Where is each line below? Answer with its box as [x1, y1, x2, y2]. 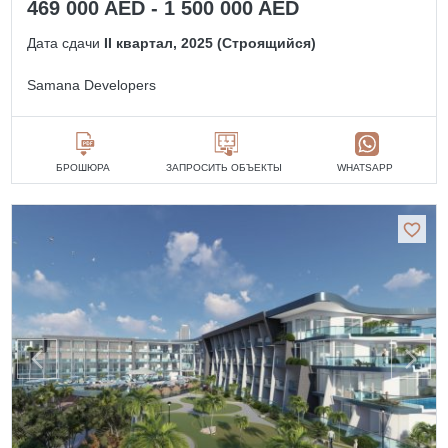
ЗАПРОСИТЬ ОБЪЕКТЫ [165, 161, 282, 173]
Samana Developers [27, 76, 157, 93]
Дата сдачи [27, 34, 105, 51]
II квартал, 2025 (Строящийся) [104, 34, 317, 51]
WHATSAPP [337, 161, 394, 173]
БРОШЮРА [55, 161, 110, 173]
